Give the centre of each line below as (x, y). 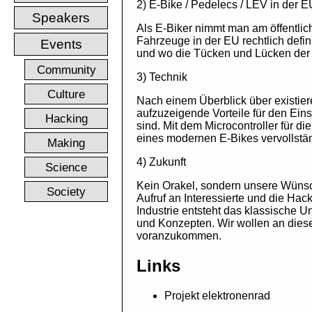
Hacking (66, 118)
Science (66, 167)
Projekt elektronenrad (217, 296)
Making (66, 143)
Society (66, 192)
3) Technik (162, 77)
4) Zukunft (161, 162)
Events (61, 44)
